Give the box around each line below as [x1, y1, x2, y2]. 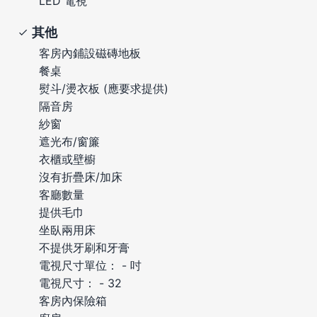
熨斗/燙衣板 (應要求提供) [39, 81, 168, 96]
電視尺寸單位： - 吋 [39, 258, 142, 272]
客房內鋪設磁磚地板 [39, 45, 141, 60]
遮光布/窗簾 [39, 134, 100, 149]
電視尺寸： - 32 [39, 275, 122, 290]
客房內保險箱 [39, 293, 107, 308]
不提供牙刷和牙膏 [39, 240, 129, 255]
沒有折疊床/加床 [39, 169, 122, 184]
